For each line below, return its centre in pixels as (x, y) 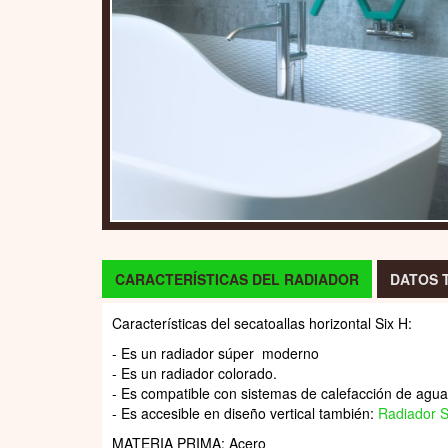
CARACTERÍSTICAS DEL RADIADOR (237, 279)
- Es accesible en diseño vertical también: (245, 413)
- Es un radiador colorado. (194, 373)
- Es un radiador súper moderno (215, 353)
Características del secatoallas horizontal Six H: (262, 323)
